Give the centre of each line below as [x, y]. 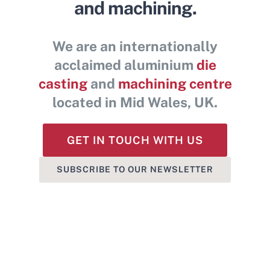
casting [63, 84]
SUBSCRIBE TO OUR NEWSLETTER [135, 170]
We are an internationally [135, 46]
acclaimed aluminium [125, 65]
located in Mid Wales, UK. [135, 102]
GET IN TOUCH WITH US [135, 140]
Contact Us [180, 34]
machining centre [175, 84]
